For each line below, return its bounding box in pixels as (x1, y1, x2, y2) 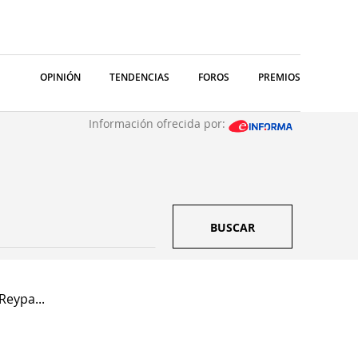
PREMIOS (258, 70, 300, 84)
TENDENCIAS (109, 70, 169, 84)
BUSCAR (210, 220, 255, 235)
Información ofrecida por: (89, 116, 229, 131)
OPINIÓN (40, 70, 81, 84)
